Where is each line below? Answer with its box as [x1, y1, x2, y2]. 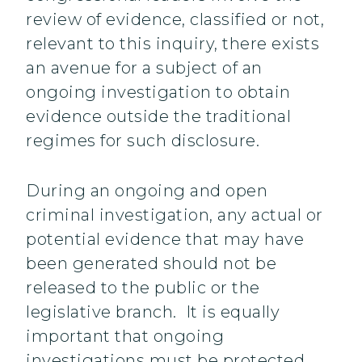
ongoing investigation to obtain [26, 82, 291, 103]
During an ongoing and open [26, 181, 267, 201]
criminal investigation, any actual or [26, 205, 323, 225]
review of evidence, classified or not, [26, 10, 324, 30]
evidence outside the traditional [26, 107, 291, 127]
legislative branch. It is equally [26, 302, 280, 322]
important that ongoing [26, 326, 224, 347]
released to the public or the [26, 278, 260, 298]
